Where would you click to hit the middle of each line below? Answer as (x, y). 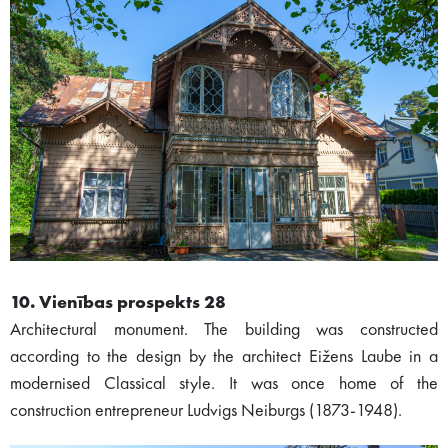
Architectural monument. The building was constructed (224, 329)
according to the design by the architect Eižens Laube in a (224, 356)
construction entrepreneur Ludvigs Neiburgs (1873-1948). (206, 410)
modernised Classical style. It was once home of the (224, 383)
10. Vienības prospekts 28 (118, 302)
